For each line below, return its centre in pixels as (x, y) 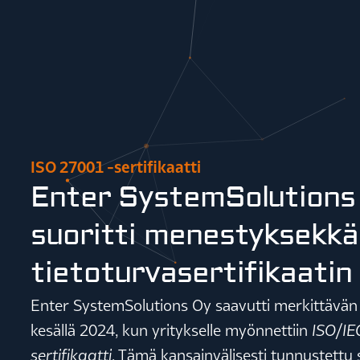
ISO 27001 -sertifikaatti (116, 166)
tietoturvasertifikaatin (191, 273)
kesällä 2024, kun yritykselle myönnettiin (171, 329)
